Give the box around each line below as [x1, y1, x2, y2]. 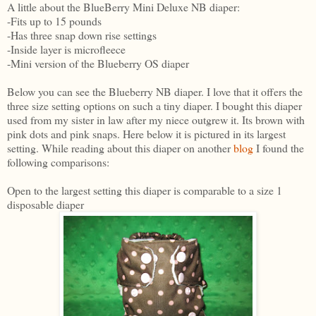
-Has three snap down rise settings [7, 28, 157, 43]
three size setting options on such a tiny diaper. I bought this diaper [7, 98, 302, 114]
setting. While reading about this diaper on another [7, 140, 233, 156]
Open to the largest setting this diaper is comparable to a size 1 [7, 183, 282, 198]
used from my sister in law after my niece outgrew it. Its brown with [7, 112, 305, 128]
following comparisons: [7, 154, 109, 170]
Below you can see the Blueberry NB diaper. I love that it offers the [7, 84, 303, 99]
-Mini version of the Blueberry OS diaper [7, 56, 189, 71]
